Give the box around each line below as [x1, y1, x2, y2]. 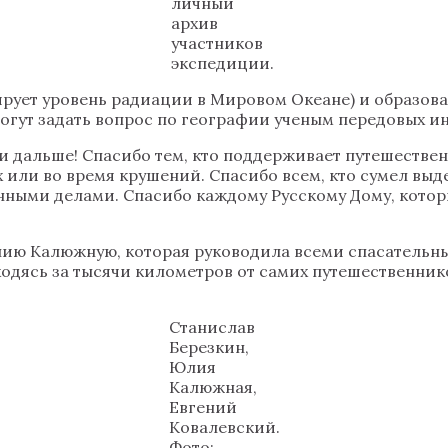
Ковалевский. [168, 416, 280, 437]
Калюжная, [168, 376, 257, 397]
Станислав [168, 316, 255, 337]
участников [170, 32, 263, 53]
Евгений [168, 396, 237, 417]
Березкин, [168, 336, 249, 357]
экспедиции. [170, 52, 274, 73]
